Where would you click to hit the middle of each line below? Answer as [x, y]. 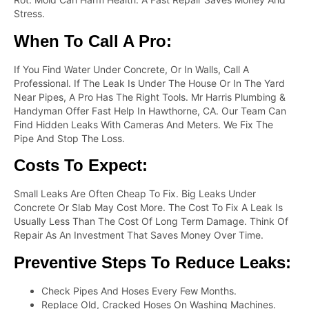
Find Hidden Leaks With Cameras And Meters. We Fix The [143, 124]
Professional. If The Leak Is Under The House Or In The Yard [149, 83]
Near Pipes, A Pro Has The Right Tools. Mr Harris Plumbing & [150, 97]
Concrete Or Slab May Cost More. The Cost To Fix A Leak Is [148, 208]
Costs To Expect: [81, 166]
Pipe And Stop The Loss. [69, 138]
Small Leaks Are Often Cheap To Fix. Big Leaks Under [135, 194]
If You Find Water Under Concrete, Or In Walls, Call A [131, 69]
